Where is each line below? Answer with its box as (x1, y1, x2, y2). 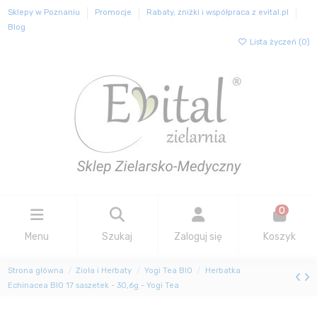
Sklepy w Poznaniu (7, 8, 82, 18)
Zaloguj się (174, 231, 223, 243)
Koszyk (263, 231, 296, 243)
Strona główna (7, 265, 64, 275)
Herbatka (204, 265, 241, 275)
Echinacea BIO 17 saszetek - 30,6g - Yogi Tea (7, 280, 179, 290)
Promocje (94, 8, 134, 18)
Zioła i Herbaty (76, 265, 132, 275)
